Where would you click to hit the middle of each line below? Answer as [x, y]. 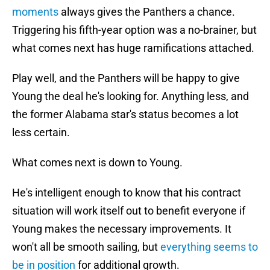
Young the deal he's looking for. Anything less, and [130, 96]
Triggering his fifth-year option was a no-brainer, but [134, 30]
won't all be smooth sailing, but [86, 247]
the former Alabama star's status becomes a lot [125, 115]
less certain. [41, 133]
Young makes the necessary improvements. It [122, 229]
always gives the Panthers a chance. [147, 12]
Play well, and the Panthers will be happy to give [126, 78]
